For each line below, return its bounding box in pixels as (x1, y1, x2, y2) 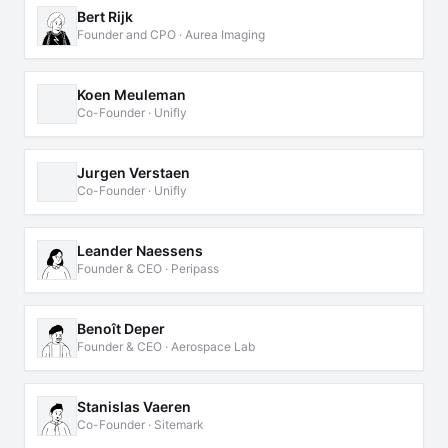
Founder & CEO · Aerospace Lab (77, 339, 255, 354)
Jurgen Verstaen (77, 164, 190, 181)
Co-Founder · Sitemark (77, 417, 204, 432)
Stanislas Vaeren (77, 398, 191, 415)
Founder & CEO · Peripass (77, 261, 219, 276)
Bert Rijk (77, 8, 133, 25)
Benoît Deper (77, 320, 165, 337)
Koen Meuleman (77, 86, 186, 103)
